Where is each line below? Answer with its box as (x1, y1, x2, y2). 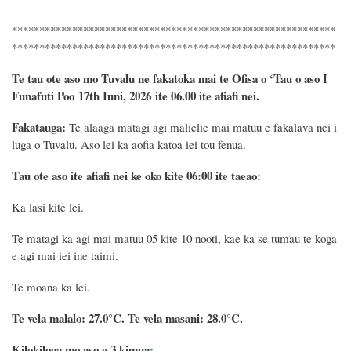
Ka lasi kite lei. (12, 198, 84, 215)
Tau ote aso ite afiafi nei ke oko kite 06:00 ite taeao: (12, 166, 261, 184)
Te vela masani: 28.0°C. (128, 309, 243, 327)
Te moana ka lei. (12, 278, 90, 295)
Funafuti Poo (12, 86, 78, 104)
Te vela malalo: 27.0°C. (12, 309, 128, 327)
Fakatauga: (12, 118, 66, 136)
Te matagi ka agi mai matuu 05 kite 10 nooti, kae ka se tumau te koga (12, 230, 337, 246)
